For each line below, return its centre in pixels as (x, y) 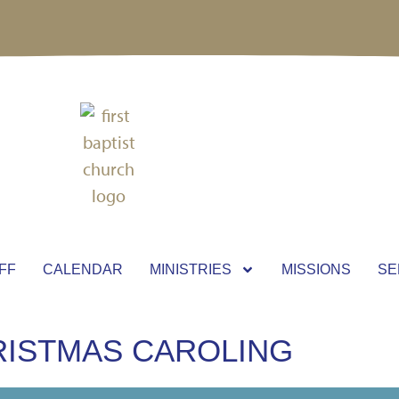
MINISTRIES (190, 269)
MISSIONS (316, 269)
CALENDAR (82, 269)
